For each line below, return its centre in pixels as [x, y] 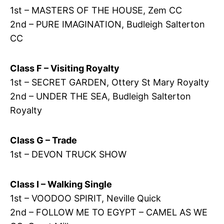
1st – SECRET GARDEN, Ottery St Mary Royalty [109, 82]
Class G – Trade [43, 140]
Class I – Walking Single [61, 184]
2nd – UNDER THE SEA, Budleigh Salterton [100, 96]
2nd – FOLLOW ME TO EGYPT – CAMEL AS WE [108, 212]
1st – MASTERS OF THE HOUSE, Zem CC [96, 10]
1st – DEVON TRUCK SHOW [68, 154]
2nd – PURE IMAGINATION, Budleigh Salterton [107, 24]
